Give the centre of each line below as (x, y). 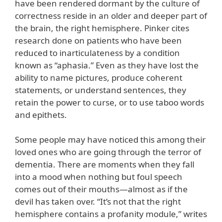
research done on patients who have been (98, 40)
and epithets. (41, 114)
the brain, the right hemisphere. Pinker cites (102, 28)
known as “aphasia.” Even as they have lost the (107, 65)
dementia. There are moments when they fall (105, 165)
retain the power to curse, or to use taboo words (110, 102)
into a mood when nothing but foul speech (99, 177)
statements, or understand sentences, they (101, 90)
